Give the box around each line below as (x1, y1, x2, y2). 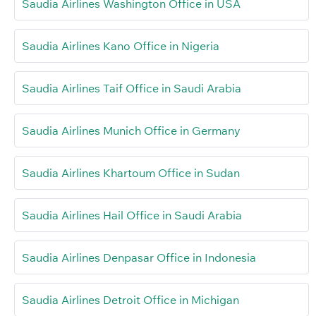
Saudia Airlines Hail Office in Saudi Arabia (22, 207, 242, 222)
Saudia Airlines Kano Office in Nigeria (22, 38, 219, 53)
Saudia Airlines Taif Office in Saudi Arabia (22, 80, 241, 95)
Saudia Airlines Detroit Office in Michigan (22, 292, 239, 307)
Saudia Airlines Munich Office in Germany (22, 123, 241, 138)
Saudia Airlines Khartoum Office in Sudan (22, 165, 240, 180)
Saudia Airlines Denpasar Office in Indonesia (22, 250, 256, 265)
